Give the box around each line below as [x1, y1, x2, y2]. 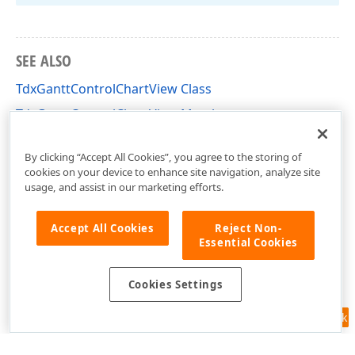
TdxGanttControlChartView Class [16, 79, 212, 97]
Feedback [297, 310, 347, 325]
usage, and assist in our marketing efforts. [24, 179, 224, 194]
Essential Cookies [198, 235, 299, 250]
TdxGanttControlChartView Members [16, 105, 239, 123]
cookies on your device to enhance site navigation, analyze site [24, 164, 320, 179]
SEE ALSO [16, 49, 71, 71]
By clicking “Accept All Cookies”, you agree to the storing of [24, 149, 302, 164]
